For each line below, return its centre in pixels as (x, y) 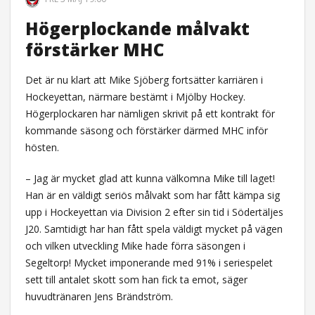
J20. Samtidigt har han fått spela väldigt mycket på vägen (154, 229)
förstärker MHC (94, 49)
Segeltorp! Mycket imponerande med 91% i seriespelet (149, 262)
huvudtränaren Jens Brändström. (99, 296)
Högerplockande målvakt (137, 28)
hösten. (42, 147)
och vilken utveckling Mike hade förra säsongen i (135, 245)
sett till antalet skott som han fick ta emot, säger (136, 279)
